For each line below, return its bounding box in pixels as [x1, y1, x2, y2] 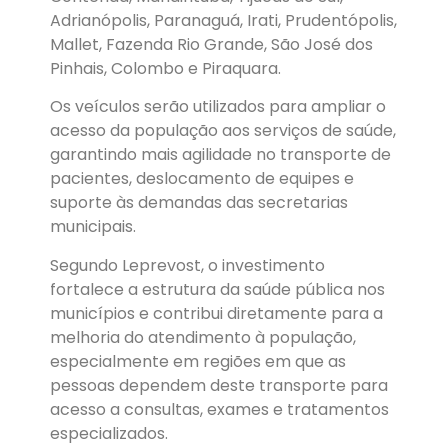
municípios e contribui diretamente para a [50, 301, 383, 325]
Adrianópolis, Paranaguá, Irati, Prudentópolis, [50, 8, 397, 32]
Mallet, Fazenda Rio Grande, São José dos [50, 32, 373, 56]
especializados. [50, 421, 168, 445]
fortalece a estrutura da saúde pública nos [50, 277, 385, 301]
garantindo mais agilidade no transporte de [50, 143, 391, 167]
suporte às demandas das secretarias [50, 191, 348, 215]
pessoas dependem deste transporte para [50, 373, 388, 397]
